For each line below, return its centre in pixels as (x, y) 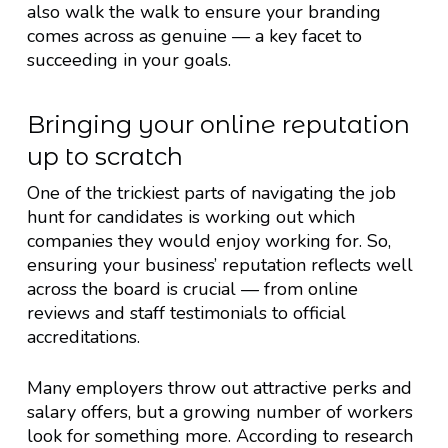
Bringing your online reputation (218, 124)
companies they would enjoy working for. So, (208, 240)
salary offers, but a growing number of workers (219, 411)
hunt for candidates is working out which (190, 216)
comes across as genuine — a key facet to (194, 35)
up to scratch (104, 156)
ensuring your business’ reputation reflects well (219, 264)
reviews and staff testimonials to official (186, 312)
